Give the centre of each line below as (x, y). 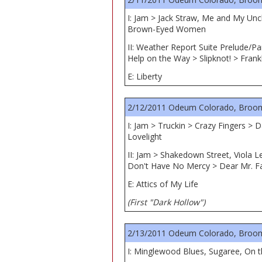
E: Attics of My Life (163, 184)
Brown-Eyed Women (167, 29)
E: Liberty (145, 76)
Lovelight (145, 137)
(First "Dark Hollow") (166, 202)
